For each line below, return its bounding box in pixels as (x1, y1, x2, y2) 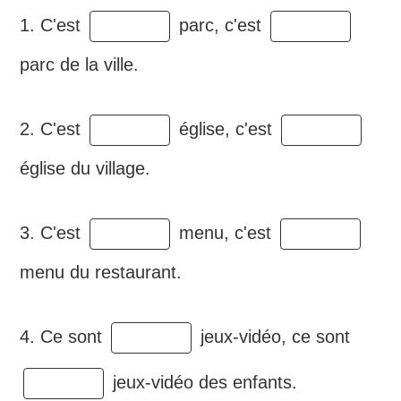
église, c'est (174, 118, 278, 139)
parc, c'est (174, 14, 268, 35)
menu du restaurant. (20, 262, 183, 282)
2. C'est (20, 118, 87, 139)
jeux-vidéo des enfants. (107, 371, 298, 392)
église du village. (20, 158, 151, 178)
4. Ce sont (20, 326, 108, 346)
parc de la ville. (20, 55, 140, 74)
